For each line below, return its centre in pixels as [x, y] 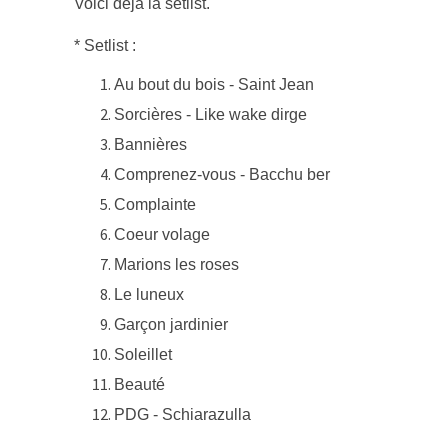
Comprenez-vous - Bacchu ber [222, 174]
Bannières [150, 144]
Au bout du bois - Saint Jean [214, 84]
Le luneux [149, 294]
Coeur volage [162, 234]
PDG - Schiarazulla [182, 414]
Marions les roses [176, 264]
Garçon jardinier [171, 324]
